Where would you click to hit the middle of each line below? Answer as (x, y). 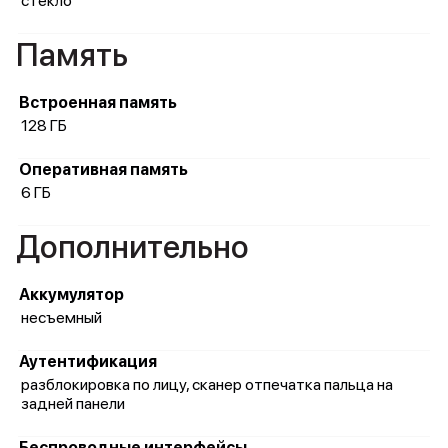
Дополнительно (132, 247)
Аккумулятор (71, 294)
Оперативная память (103, 169)
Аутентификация (88, 361)
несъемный (61, 317)
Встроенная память (98, 102)
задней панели (73, 403)
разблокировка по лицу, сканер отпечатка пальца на (207, 384)
